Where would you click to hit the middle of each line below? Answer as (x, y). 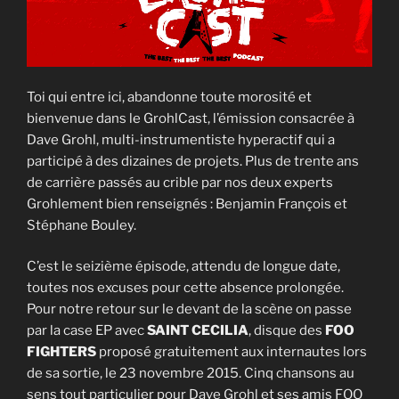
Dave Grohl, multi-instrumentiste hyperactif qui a (181, 139)
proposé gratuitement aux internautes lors (232, 352)
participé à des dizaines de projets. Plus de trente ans (193, 161)
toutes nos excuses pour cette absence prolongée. (185, 288)
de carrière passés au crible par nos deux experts (180, 182)
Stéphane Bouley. (81, 225)
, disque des (287, 331)
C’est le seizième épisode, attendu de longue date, (183, 267)
